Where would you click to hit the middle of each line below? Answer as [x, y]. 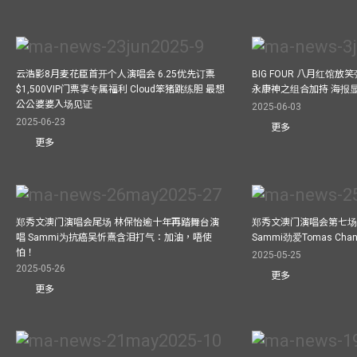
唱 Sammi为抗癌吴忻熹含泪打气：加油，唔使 [114, 237]
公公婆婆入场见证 [54, 105]
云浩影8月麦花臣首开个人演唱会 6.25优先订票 [116, 75]
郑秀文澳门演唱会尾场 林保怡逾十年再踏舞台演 [118, 222]
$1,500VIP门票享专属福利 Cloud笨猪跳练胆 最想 [120, 90]
